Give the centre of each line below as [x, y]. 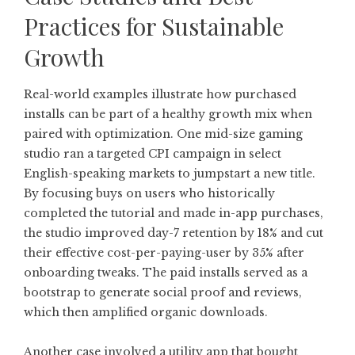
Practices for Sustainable [154, 26]
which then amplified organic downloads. [146, 312]
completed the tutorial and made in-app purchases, [174, 213]
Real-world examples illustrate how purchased [160, 94]
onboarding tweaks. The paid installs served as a [166, 273]
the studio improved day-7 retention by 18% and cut [174, 233]
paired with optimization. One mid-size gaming [163, 134]
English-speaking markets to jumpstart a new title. [170, 174]
